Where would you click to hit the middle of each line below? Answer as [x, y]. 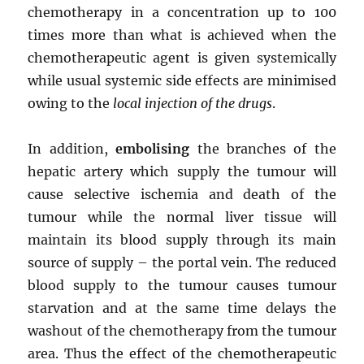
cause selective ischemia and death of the [182, 195]
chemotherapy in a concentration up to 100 [182, 13]
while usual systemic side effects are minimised [182, 81]
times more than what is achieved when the [182, 35]
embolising [153, 149]
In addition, [72, 149]
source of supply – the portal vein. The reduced [182, 263]
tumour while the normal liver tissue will [182, 217]
